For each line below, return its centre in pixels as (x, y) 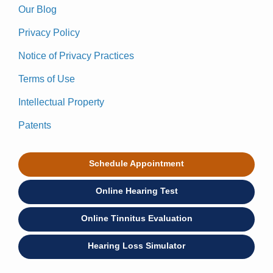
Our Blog (37, 9)
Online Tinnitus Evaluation (136, 218)
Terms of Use (47, 79)
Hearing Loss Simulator (136, 246)
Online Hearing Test (136, 191)
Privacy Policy (49, 33)
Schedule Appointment (136, 163)
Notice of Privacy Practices (76, 56)
